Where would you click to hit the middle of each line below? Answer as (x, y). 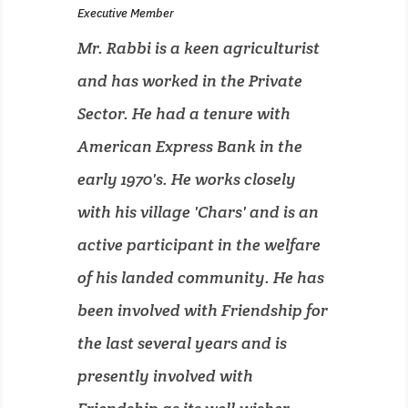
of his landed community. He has (200, 277)
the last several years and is (182, 343)
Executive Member (125, 13)
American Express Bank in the (189, 146)
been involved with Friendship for (202, 310)
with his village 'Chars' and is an (198, 212)
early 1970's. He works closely (186, 179)
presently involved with (165, 376)
